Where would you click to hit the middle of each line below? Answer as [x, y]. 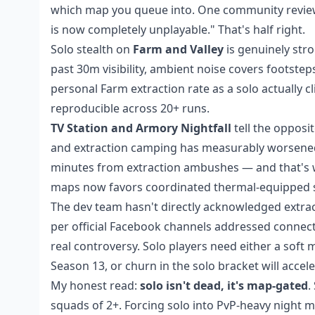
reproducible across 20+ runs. [130, 108]
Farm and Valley [178, 49]
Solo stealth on [92, 49]
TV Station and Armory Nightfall [141, 128]
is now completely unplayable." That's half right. [178, 30]
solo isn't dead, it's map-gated [224, 285]
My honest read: [95, 285]
